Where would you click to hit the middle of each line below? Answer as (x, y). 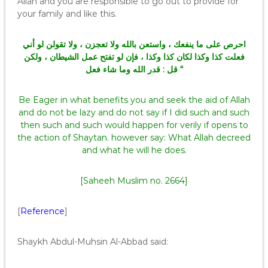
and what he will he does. (134, 150)
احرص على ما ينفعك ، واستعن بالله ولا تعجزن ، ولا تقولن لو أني (134, 44)
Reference (42, 211)
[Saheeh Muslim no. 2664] (134, 181)
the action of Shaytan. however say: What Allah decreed (134, 138)
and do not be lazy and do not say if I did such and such (134, 112)
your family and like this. (67, 14)
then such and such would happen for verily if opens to (134, 125)
